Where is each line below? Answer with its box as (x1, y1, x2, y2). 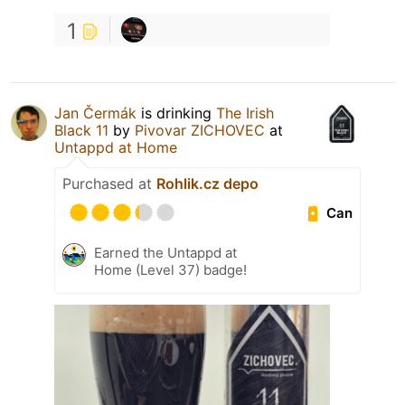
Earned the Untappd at (94, 244, 237, 262)
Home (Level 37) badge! (94, 261, 247, 279)
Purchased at (62, 174, 156, 193)
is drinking (137, 104, 216, 123)
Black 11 (54, 121, 108, 140)
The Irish (216, 104, 274, 123)
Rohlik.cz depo (156, 174, 259, 193)
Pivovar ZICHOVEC (135, 121, 265, 140)
